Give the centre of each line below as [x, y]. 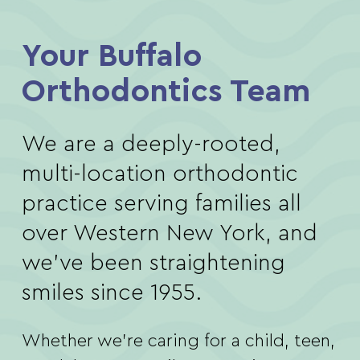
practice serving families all [161, 204]
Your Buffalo [111, 56]
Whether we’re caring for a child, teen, [178, 341]
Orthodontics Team [166, 92]
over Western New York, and [169, 233]
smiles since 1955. [111, 293]
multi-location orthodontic [160, 174]
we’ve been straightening [153, 263]
